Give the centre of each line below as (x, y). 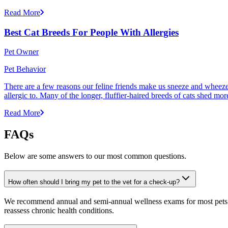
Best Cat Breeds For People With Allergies (91, 32)
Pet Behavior (25, 69)
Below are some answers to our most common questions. (95, 156)
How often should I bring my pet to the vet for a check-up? (94, 182)
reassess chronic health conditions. (59, 210)
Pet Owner (21, 52)
